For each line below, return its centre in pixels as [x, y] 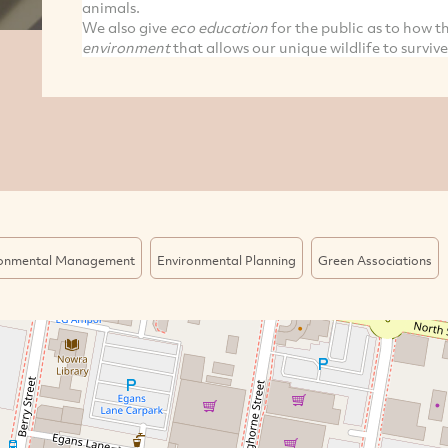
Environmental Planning [226, 260]
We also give [125, 26]
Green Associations [374, 260]
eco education [218, 26]
